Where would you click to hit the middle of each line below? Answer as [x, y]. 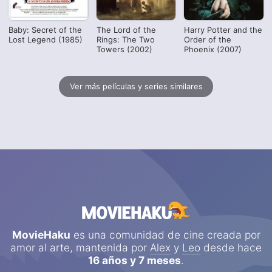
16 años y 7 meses [134, 260]
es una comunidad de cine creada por [165, 234]
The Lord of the [126, 29]
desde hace [231, 247]
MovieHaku [41, 234]
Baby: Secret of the [46, 29]
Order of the [208, 39]
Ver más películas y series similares [136, 87]
